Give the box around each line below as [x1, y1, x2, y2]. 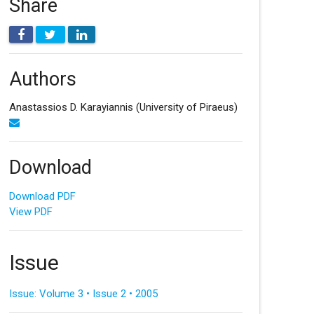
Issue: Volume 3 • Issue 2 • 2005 [8, 287, 158, 301]
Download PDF [8, 189, 76, 203]
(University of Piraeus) [135, 100, 238, 114]
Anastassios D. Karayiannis [8, 100, 136, 114]
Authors [8, 68, 76, 91]
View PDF [8, 205, 53, 218]
